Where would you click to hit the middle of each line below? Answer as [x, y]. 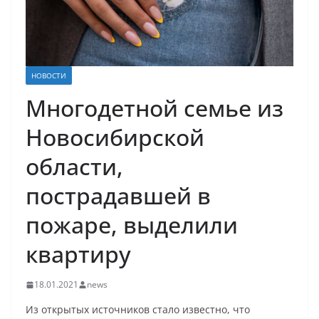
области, [74, 167]
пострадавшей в [118, 196]
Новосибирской [115, 137]
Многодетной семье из [155, 108]
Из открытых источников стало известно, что [138, 310]
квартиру [78, 254]
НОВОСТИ [49, 76]
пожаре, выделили [132, 225]
